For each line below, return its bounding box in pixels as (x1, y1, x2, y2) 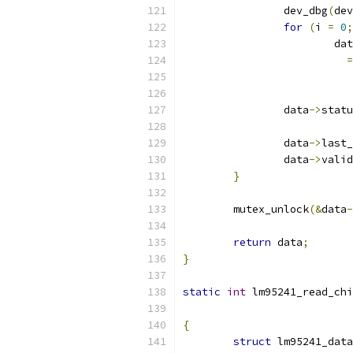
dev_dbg (284, 4, 328, 17)
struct (233, 335, 271, 348)
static (183, 285, 221, 299)
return (233, 236, 271, 249)
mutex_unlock (233, 203, 309, 216)
